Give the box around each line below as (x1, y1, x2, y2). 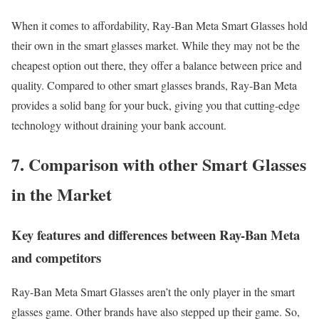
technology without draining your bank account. (11, 117, 226, 132)
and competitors (11, 247, 101, 267)
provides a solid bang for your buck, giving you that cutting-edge (11, 97, 300, 113)
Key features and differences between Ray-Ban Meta (11, 224, 300, 244)
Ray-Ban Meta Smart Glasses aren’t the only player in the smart (11, 284, 295, 300)
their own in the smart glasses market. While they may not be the (11, 37, 300, 53)
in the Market (11, 181, 112, 206)
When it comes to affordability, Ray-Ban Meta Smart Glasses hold (11, 17, 308, 33)
